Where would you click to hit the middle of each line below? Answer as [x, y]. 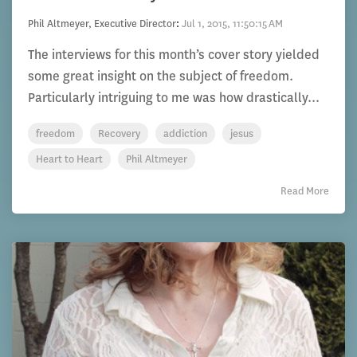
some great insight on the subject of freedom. [161, 76]
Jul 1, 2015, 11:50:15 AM [232, 24]
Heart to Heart [69, 159]
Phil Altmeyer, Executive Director [102, 24]
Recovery [119, 133]
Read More [305, 191]
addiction [185, 133]
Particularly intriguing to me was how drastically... [174, 98]
